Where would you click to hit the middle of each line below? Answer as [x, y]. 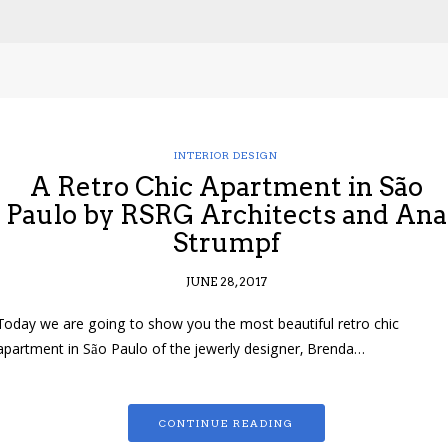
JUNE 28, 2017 [226, 282]
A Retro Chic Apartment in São [226, 187]
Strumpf [226, 243]
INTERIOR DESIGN [226, 155]
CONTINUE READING [226, 423]
